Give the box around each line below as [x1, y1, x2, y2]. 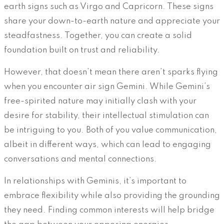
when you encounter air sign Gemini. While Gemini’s [4, 82, 210, 91]
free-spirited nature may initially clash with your [4, 96, 196, 105]
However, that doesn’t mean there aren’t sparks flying [4, 67, 218, 76]
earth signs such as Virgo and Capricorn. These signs [4, 2, 213, 11]
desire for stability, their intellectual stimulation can [4, 111, 209, 120]
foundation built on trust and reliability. [4, 45, 160, 54]
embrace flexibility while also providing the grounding [4, 191, 220, 200]
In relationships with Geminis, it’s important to [4, 176, 186, 185]
